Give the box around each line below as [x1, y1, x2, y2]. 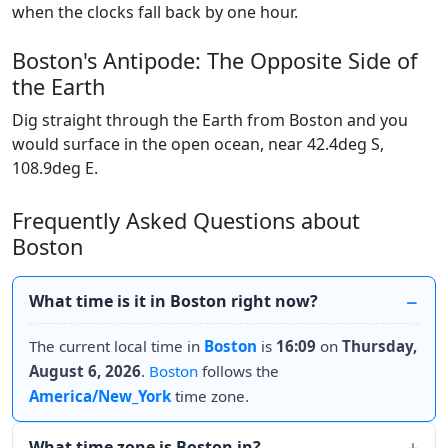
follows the [198, 361, 279, 381]
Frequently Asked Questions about [12, 206, 360, 235]
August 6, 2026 [29, 361, 141, 381]
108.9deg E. [12, 157, 98, 179]
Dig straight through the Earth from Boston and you [12, 109, 408, 131]
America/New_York [29, 386, 171, 406]
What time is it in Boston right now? [29, 290, 318, 312]
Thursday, [342, 336, 417, 356]
